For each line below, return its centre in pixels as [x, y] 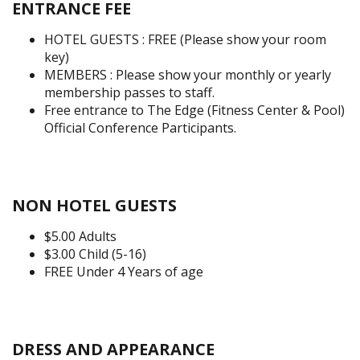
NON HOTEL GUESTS [94, 206]
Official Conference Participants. [140, 128]
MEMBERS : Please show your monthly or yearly [188, 75]
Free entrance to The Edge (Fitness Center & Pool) [194, 110]
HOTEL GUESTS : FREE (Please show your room [185, 40]
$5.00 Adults [80, 237]
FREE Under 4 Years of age [124, 272]
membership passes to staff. [129, 93]
